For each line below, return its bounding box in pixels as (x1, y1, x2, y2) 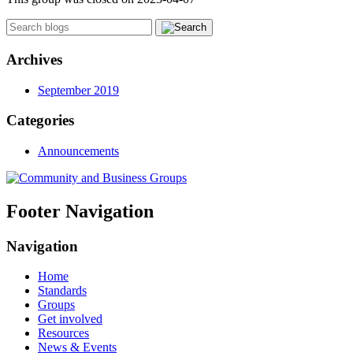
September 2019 (38, 83, 119, 97)
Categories (6, 112, 74, 129)
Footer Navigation (6, 200, 154, 221)
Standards (38, 284, 87, 298)
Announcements (38, 143, 119, 158)
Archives (6, 50, 62, 68)
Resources (38, 326, 89, 340)
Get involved (38, 312, 102, 326)
